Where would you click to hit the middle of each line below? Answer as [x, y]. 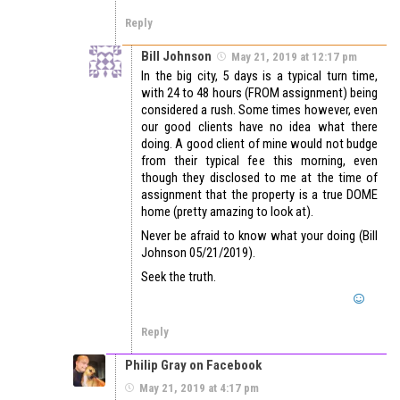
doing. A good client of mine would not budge [259, 144]
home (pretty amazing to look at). [227, 212]
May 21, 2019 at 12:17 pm [294, 57]
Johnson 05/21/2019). [198, 253]
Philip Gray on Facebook [193, 366]
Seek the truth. [179, 277]
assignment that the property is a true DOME [259, 195]
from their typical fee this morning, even [259, 161]
